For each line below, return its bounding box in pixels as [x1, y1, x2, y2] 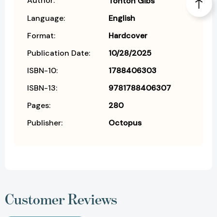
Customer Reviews [5, 190, 117, 208]
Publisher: [27, 118, 62, 128]
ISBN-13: [27, 83, 57, 93]
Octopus [108, 118, 141, 128]
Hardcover [108, 31, 147, 41]
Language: [27, 13, 65, 24]
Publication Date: [27, 48, 90, 59]
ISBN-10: [27, 65, 58, 76]
